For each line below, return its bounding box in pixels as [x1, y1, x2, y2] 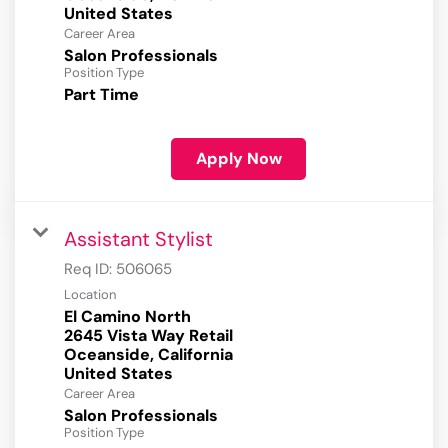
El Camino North [64, 306, 191, 328]
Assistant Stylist [64, 226, 213, 253]
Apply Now [195, 148, 282, 170]
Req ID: [64, 259, 116, 280]
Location [64, 286, 116, 304]
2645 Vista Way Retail [64, 325, 233, 347]
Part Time [64, 84, 139, 106]
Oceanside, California [64, 344, 233, 366]
